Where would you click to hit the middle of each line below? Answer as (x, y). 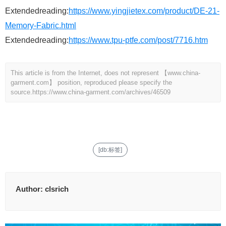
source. (21, 92)
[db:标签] (110, 150)
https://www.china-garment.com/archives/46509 (101, 92)
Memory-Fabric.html (41, 26)
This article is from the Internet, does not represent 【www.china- (105, 73)
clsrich (57, 189)
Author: (30, 189)
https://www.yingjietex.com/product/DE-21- (144, 11)
